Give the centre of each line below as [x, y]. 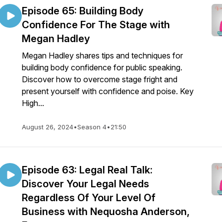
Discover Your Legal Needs [85, 184]
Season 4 [92, 127]
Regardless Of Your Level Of [89, 198]
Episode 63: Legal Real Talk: [87, 170]
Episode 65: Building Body [83, 11]
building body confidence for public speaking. [102, 67]
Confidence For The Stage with [96, 25]
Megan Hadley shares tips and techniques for [102, 55]
